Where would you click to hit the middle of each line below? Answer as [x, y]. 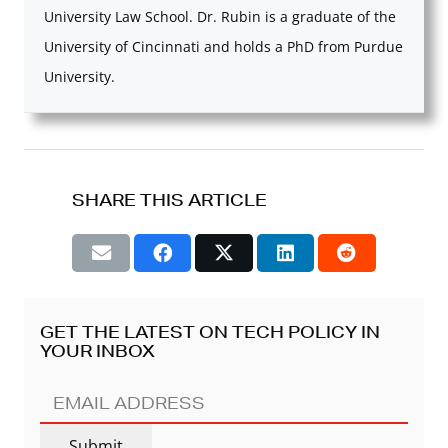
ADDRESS [84, 428]
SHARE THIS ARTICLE [170, 199]
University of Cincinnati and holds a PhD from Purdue [223, 46]
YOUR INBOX [97, 351]
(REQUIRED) [175, 429]
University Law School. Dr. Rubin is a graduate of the [220, 16]
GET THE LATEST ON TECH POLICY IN [210, 332]
